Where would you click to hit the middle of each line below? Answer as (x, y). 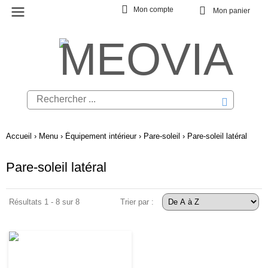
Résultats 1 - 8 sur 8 (44, 202)
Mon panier (232, 11)
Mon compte (153, 10)
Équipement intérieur (101, 136)
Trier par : (138, 202)
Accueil (19, 136)
